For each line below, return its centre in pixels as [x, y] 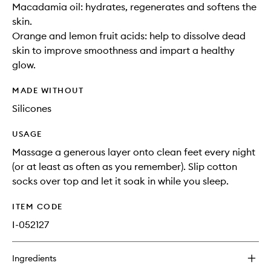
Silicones [32, 109]
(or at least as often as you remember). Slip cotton [125, 167]
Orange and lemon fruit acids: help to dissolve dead [129, 36]
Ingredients [34, 259]
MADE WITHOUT [48, 90]
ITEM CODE [38, 207]
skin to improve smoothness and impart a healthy [123, 51]
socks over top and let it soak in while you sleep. [120, 181]
